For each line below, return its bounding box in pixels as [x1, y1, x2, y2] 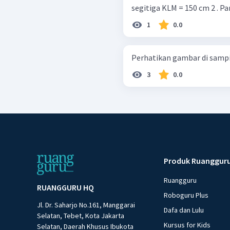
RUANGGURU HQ [37, 182, 94, 193]
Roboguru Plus [164, 190, 209, 200]
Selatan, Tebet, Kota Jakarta [37, 211, 124, 221]
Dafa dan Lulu [164, 205, 204, 215]
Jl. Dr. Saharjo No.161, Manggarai [37, 200, 135, 210]
